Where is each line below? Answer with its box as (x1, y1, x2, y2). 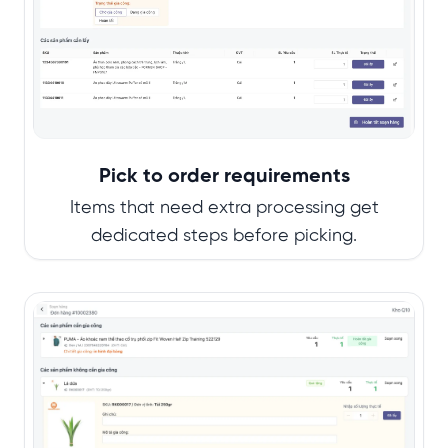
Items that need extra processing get (69, 199, 379, 219)
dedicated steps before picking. (91, 227, 357, 247)
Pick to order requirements (98, 166, 350, 188)
